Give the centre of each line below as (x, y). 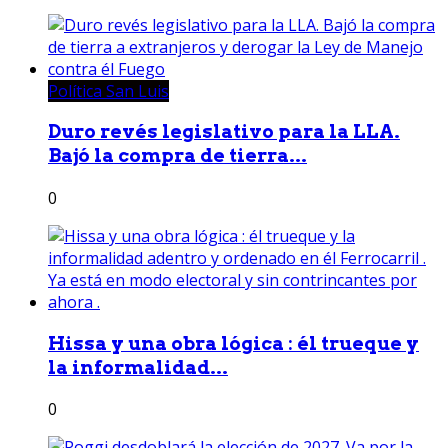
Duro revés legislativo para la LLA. (224, 132)
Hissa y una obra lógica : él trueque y (233, 343)
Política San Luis (108, 90)
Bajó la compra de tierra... (177, 156)
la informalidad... (138, 367)
